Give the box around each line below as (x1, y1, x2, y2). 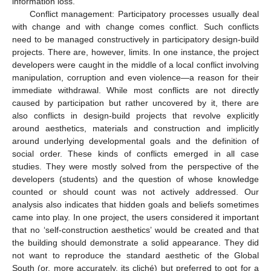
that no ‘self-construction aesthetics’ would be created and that (12, 225, 259, 235)
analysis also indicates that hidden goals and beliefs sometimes (12, 200, 259, 210)
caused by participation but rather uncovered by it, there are (12, 98, 259, 108)
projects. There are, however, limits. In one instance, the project (12, 47, 259, 57)
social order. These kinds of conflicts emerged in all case (12, 149, 259, 159)
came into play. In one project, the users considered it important (12, 212, 259, 223)
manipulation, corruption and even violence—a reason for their (12, 73, 259, 83)
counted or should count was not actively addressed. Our (12, 187, 259, 197)
